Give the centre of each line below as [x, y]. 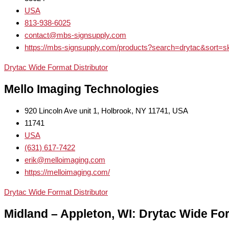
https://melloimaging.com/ [67, 172]
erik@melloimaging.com [65, 160]
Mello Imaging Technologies [82, 89]
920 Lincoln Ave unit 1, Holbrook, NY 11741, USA [106, 111]
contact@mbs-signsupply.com [75, 35]
